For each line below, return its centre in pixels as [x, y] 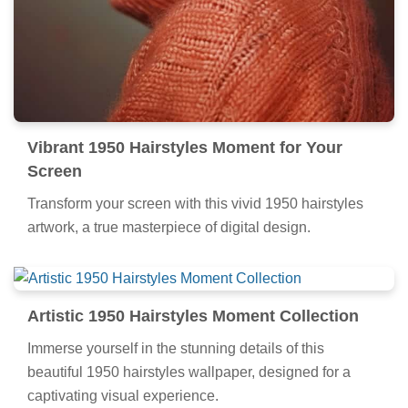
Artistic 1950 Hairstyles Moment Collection [193, 316]
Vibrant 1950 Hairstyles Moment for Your [185, 148]
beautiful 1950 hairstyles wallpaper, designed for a [189, 372]
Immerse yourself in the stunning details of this [176, 349]
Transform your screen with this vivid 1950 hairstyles [195, 204]
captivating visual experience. [123, 396]
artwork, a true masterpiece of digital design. [169, 228]
